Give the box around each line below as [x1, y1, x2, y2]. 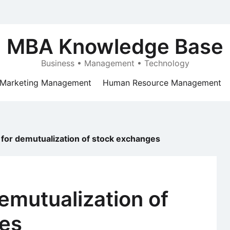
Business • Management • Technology [41, 58, 189, 68]
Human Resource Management [103, 78, 221, 88]
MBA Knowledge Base [7, 34, 223, 59]
